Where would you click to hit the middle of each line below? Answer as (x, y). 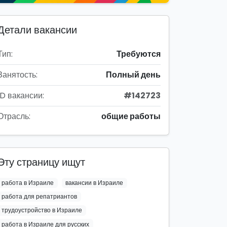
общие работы (131, 116)
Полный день (133, 75)
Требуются (139, 54)
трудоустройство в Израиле (42, 210)
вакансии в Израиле (94, 183)
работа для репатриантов (39, 197)
